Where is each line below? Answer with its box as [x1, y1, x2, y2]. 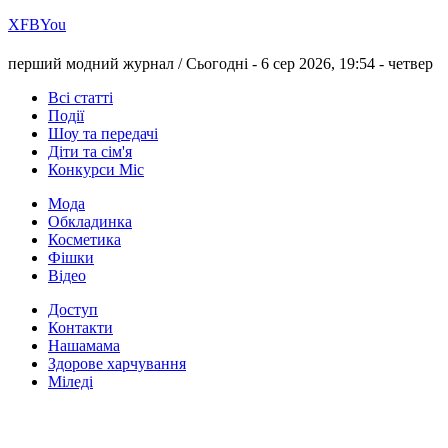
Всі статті [48, 89, 113, 107]
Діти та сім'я [48, 143, 132, 161]
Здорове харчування [48, 355, 186, 373]
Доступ [48, 301, 98, 319]
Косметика [48, 231, 121, 249]
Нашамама [48, 337, 120, 355]
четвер [388, 55, 433, 73]
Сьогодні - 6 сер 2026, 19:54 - [186, 55, 388, 73]
